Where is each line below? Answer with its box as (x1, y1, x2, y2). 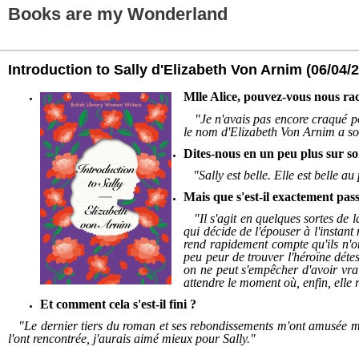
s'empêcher (241, 263, 299, 276)
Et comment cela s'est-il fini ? (40, 297, 196, 311)
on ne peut (184, 263, 242, 276)
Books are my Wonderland (8, 4, 228, 24)
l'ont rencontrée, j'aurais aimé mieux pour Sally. (8, 332, 250, 345)
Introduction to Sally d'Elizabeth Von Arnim (8, 62, 302, 78)
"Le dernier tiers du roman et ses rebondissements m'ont (8, 319, 305, 333)
